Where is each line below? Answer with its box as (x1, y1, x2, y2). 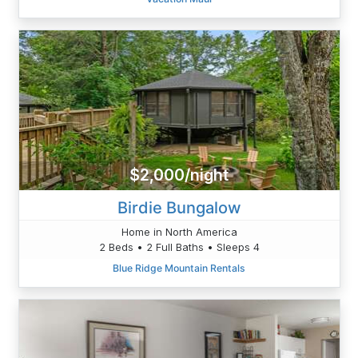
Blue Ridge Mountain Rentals (113, 261, 245, 274)
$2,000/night (129, 165, 229, 185)
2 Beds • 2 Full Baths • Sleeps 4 (98, 240, 260, 253)
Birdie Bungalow (117, 197, 241, 217)
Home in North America (121, 225, 237, 238)
